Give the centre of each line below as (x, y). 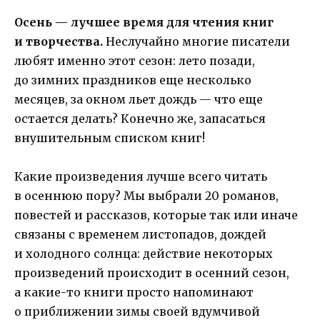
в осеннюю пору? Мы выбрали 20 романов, (146, 196)
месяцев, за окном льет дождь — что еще (139, 99)
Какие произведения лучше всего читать (141, 177)
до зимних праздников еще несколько (133, 80)
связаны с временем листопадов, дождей (140, 235)
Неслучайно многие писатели (196, 41)
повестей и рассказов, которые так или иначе (156, 215)
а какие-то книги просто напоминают (134, 292)
